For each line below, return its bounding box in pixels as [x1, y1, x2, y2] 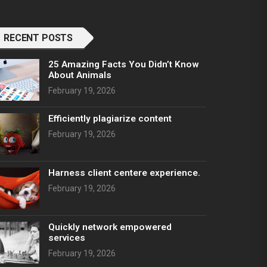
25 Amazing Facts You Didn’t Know [48, 59, 199, 70]
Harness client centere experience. [48, 167, 200, 179]
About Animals [48, 70, 111, 81]
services [48, 232, 85, 244]
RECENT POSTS [4, 32, 73, 44]
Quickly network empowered [48, 222, 172, 233]
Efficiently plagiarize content [48, 113, 172, 125]
